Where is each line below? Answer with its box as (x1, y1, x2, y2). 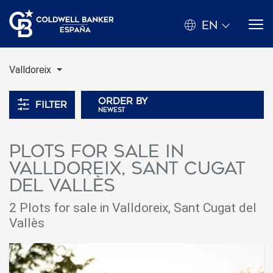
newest (98, 107, 125, 114)
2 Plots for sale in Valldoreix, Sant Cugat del (9, 200, 257, 215)
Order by (98, 96, 147, 107)
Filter (35, 99, 67, 110)
